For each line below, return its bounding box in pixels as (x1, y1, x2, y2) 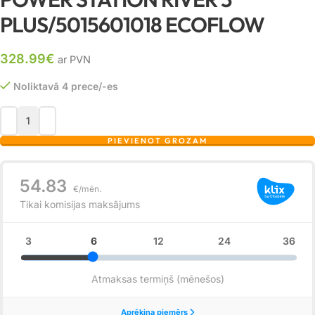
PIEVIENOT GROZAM (108, 135, 207, 146)
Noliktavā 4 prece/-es (13, 79, 118, 92)
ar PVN (58, 53, 91, 66)
